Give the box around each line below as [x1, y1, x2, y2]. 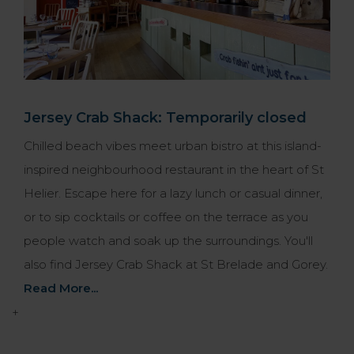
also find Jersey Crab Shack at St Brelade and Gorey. [24, 256, 328, 272]
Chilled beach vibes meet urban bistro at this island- [24, 137, 322, 153]
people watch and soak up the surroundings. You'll [24, 232, 313, 248]
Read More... [24, 280, 98, 296]
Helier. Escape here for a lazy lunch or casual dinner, [24, 185, 322, 201]
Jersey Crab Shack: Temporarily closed [24, 108, 307, 126]
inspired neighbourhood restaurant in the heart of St [24, 161, 324, 177]
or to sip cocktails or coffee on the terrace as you [24, 209, 308, 224]
